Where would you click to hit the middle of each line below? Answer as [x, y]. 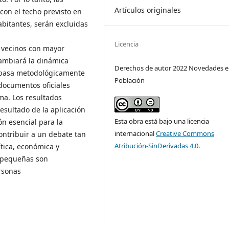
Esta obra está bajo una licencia [162, 121]
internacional [135, 133]
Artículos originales [148, 10]
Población [130, 80]
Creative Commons [185, 133]
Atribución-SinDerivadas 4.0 [157, 145]
